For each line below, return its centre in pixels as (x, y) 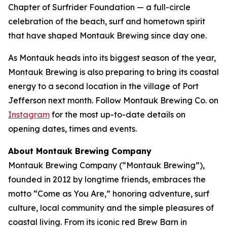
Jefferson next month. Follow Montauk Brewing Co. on (113, 100)
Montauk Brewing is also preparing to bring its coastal (113, 72)
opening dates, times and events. (72, 128)
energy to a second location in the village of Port (103, 86)
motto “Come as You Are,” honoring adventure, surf (109, 193)
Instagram (29, 114)
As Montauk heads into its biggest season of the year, (112, 58)
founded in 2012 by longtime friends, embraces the (107, 179)
